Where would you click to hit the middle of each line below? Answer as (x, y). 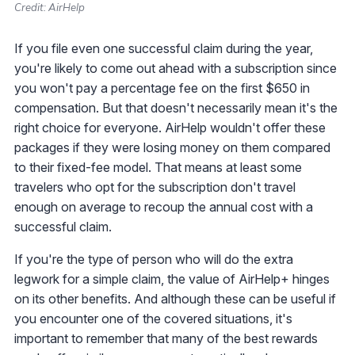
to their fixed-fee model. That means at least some (158, 168)
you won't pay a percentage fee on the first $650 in (162, 88)
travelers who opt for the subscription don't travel (155, 187)
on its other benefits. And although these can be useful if (175, 299)
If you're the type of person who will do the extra (154, 260)
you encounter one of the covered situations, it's (153, 319)
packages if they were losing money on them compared (172, 148)
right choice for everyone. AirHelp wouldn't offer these (170, 128)
